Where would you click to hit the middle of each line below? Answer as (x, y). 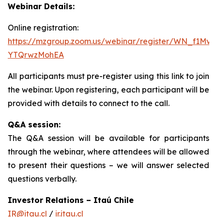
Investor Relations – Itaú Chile (71, 200)
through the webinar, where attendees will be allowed (108, 152)
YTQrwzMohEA (36, 55)
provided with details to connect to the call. (89, 103)
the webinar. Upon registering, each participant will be (108, 90)
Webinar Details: (41, 6)
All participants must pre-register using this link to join (108, 76)
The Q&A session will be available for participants (108, 138)
